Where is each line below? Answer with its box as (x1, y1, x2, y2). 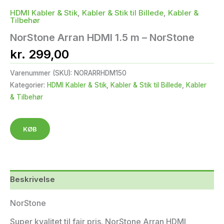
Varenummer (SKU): (10, 68, 74, 77)
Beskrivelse (10, 174, 55, 184)
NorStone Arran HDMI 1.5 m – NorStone (10, 31, 194, 44)
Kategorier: (10, 80, 47, 89)
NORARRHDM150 (74, 68, 126, 77)
